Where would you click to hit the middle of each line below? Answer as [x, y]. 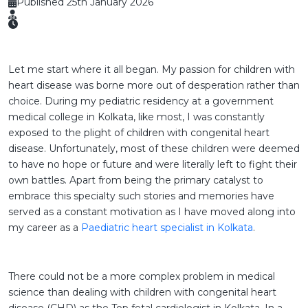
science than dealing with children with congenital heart [142, 293]
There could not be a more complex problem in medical [142, 277]
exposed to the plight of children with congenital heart [139, 133]
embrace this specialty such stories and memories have [141, 196]
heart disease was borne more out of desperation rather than [154, 86]
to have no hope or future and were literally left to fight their [153, 165]
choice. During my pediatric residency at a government [141, 101]
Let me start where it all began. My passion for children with [152, 70]
